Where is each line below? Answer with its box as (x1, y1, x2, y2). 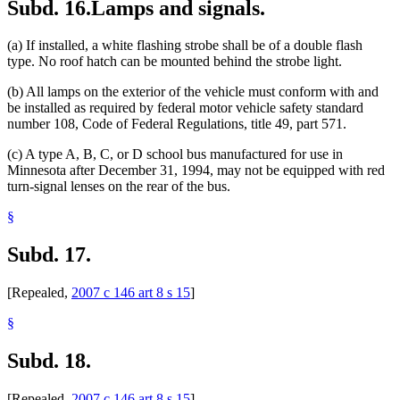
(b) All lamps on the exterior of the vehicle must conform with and (7, 84, 379, 100)
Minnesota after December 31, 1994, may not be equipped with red (7, 162, 385, 179)
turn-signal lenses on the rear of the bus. (7, 179, 230, 195)
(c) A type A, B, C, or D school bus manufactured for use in (7, 146, 343, 162)
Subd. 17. (7, 243, 91, 267)
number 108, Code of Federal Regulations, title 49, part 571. (7, 116, 346, 132)
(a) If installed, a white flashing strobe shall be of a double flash (7, 37, 362, 54)
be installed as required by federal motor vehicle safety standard (7, 100, 363, 116)
